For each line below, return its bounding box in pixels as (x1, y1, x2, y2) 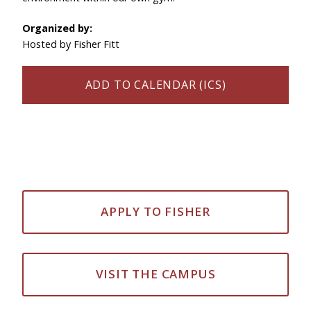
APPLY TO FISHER (101, 203, 210, 220)
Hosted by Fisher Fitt (22, 37, 119, 51)
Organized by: (22, 22, 92, 35)
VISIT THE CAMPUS (95, 266, 216, 283)
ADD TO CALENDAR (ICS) (85, 77, 226, 92)
